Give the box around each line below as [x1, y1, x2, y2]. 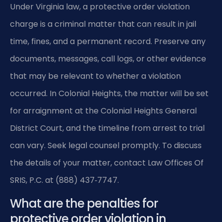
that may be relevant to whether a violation [10, 70, 181, 82]
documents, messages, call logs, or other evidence [10, 53, 206, 64]
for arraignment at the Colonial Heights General [10, 105, 197, 116]
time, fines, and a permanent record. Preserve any [10, 35, 206, 47]
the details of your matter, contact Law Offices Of [10, 157, 204, 168]
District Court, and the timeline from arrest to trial [10, 122, 205, 134]
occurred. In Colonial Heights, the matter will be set [10, 87, 209, 99]
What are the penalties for [10, 195, 158, 212]
